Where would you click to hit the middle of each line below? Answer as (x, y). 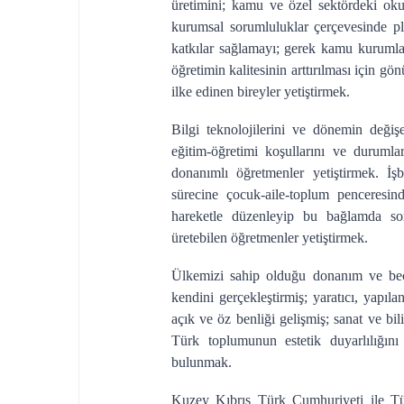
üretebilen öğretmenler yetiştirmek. (269, 238)
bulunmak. (201, 362)
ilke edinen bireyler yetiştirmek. (260, 92)
